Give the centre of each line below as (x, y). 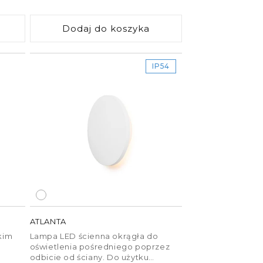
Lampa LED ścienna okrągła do (94, 236)
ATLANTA (48, 221)
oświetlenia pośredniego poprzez (100, 246)
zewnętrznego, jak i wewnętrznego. (103, 9)
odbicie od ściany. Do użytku (89, 257)
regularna (60, 13)
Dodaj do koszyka (106, 28)
